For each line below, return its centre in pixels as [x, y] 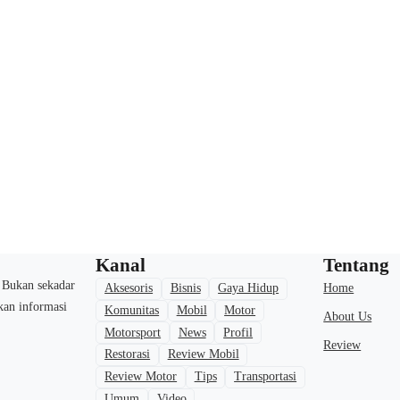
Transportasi [266, 377]
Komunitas [132, 310]
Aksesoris [129, 288]
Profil [238, 332]
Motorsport [133, 332]
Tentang [357, 265]
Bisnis [185, 288]
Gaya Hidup [249, 288]
